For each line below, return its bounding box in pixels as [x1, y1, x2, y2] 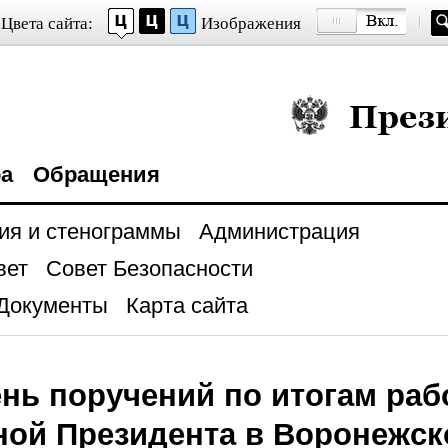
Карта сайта [125, 293, 248, 318]
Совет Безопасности [45, 256, 253, 281]
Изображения [200, 14, 301, 33]
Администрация [198, 219, 360, 244]
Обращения [32, 162, 160, 187]
